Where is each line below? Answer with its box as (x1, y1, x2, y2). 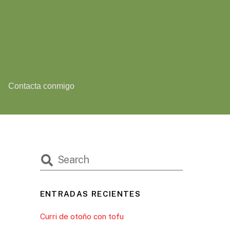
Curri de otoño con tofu (40, 212, 124, 221)
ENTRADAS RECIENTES (40, 189, 141, 199)
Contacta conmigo (8, 81, 75, 90)
